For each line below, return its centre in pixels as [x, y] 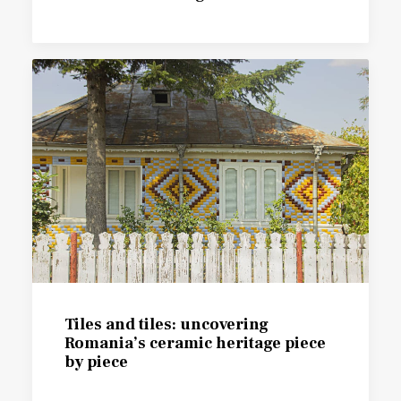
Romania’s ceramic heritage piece [195, 344]
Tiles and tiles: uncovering [166, 325]
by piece [96, 363]
